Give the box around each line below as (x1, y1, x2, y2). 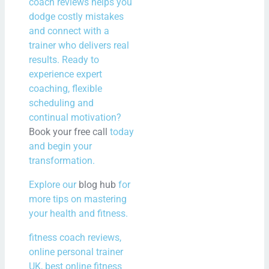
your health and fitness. (29, 207, 128, 219)
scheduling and (29, 97, 94, 109)
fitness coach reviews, (29, 231, 122, 243)
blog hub (79, 178, 116, 190)
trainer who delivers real (29, 39, 130, 51)
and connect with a (29, 25, 110, 37)
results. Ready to (29, 53, 100, 65)
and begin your (29, 140, 92, 152)
